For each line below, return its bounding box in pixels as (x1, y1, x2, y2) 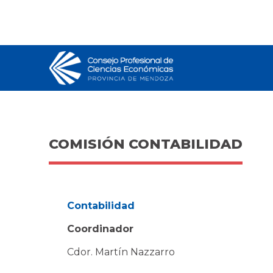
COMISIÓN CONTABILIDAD (49, 136, 243, 152)
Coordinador (67, 223, 133, 235)
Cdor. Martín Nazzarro (67, 246, 177, 258)
